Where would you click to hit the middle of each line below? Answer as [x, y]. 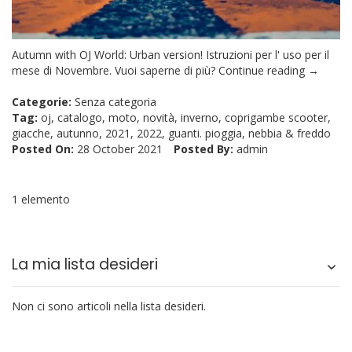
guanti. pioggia [205, 133]
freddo [314, 133]
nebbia [265, 133]
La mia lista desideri [85, 264]
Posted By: [203, 148]
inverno [200, 117]
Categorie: [42, 101]
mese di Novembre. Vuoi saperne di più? [115, 70]
